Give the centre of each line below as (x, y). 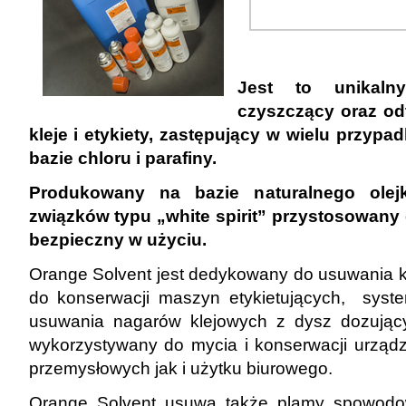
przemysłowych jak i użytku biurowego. (180, 368)
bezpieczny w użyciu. (117, 240)
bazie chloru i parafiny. (125, 158)
